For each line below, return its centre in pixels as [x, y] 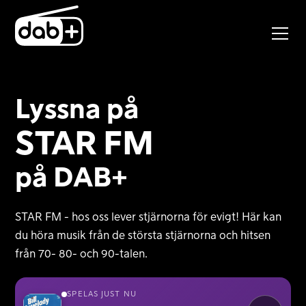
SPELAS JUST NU [102, 294]
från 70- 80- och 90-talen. [82, 254]
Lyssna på [77, 110]
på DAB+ [72, 178]
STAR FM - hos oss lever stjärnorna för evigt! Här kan [149, 217]
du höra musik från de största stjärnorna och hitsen [143, 235]
